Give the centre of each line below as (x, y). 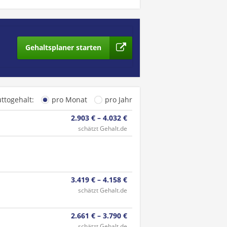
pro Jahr (119, 100)
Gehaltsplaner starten (63, 47)
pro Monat (69, 100)
